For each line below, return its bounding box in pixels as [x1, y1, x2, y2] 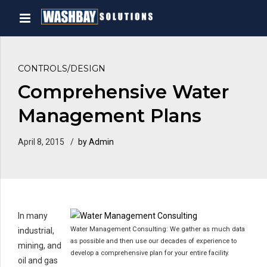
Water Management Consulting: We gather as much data [70, 225, 245, 234]
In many [18, 211, 48, 221]
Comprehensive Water [18, 80, 229, 104]
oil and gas [18, 256, 58, 266]
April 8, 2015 [18, 137, 64, 147]
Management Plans [18, 104, 201, 128]
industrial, [18, 226, 54, 236]
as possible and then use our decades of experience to [70, 237, 237, 246]
